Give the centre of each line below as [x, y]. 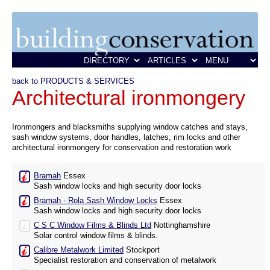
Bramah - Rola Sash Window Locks [96, 201]
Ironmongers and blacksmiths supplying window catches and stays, [130, 127]
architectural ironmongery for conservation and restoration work [122, 148]
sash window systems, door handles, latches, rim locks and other [126, 137]
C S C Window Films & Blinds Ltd [93, 225]
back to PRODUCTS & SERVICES [73, 81]
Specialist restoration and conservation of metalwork [125, 260]
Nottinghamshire [181, 225]
